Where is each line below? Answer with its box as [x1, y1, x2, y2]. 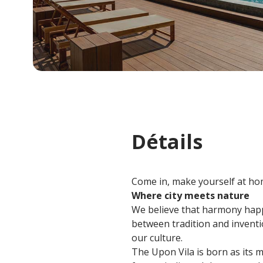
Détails [131, 128, 203, 156]
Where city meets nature [131, 189, 249, 203]
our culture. [131, 231, 183, 245]
